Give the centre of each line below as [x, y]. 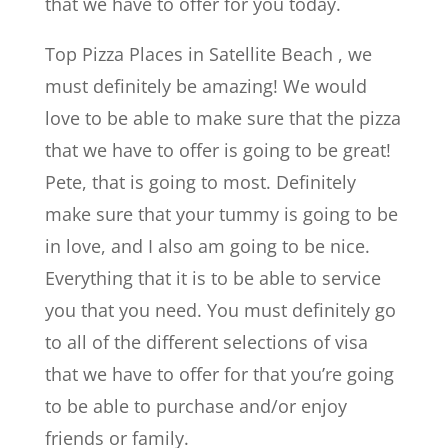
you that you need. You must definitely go [220, 309]
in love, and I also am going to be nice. [207, 245]
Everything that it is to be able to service [212, 277]
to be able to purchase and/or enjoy [195, 405]
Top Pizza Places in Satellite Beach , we [208, 53]
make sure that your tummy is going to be [221, 213]
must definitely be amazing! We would [205, 85]
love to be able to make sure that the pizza [222, 117]
